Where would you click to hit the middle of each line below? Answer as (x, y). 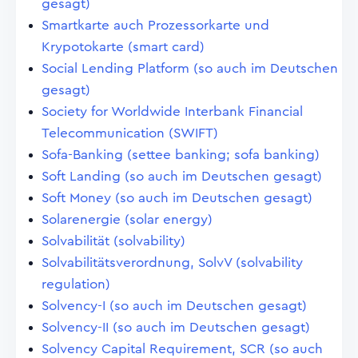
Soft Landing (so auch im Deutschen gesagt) (182, 176)
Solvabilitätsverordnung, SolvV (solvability (172, 263)
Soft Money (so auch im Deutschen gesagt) (177, 198)
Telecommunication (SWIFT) (130, 133)
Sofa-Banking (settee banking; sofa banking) (181, 155)
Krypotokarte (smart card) (123, 47)
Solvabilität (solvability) (113, 241)
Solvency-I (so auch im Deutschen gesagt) (174, 306)
